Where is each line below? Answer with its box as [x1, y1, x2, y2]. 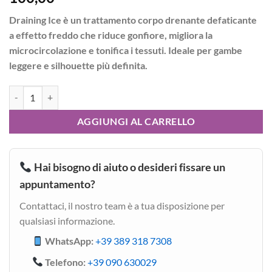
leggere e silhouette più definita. [9, 59, 171, 72]
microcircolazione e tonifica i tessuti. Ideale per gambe [9, 44, 242, 56]
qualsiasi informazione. [19, 214, 115, 226]
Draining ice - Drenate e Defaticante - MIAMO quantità [8, 86, 214, 97]
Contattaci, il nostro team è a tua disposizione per [19, 199, 225, 211]
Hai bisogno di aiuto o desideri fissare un [32, 160, 225, 174]
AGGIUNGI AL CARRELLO [76, 115, 195, 127]
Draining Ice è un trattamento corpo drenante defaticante [9, 14, 257, 26]
